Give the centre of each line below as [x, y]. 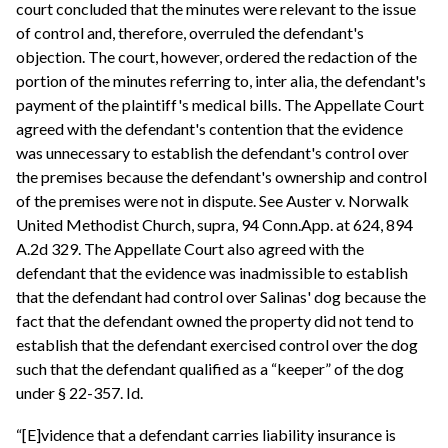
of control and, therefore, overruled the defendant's [190, 32]
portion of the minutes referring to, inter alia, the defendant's [221, 80]
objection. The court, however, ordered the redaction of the [216, 56]
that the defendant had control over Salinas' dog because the [221, 296]
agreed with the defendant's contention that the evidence [209, 128]
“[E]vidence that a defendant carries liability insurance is [206, 434]
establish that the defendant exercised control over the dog [217, 344]
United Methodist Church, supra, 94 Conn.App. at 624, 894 [214, 224]
